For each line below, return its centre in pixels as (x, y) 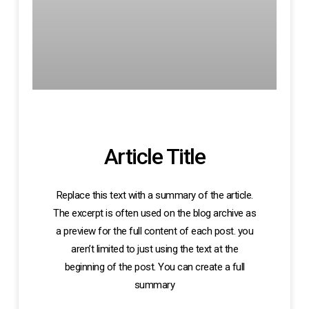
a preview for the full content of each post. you (154, 231)
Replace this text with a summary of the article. (154, 195)
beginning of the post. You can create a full (154, 267)
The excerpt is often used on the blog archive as (154, 213)
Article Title (154, 156)
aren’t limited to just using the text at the (154, 249)
